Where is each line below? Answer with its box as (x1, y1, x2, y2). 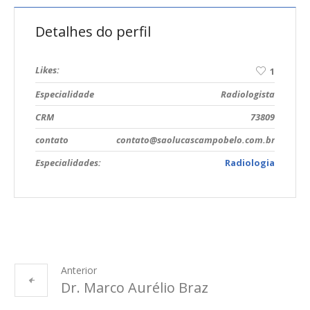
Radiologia (225, 156, 275, 170)
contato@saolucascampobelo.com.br (116, 134, 275, 147)
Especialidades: (35, 156, 101, 170)
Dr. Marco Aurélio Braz (61, 278, 208, 298)
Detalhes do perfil (35, 22, 151, 41)
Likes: (35, 64, 60, 76)
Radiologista (221, 88, 275, 101)
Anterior (61, 264, 97, 277)
